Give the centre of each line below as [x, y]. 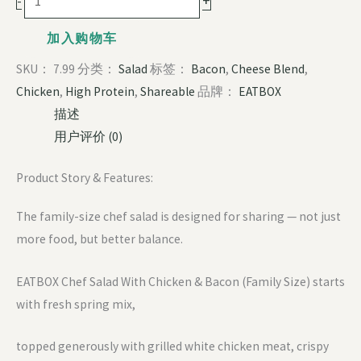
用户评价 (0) [88, 136]
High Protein [100, 91]
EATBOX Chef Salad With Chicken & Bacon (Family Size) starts [180, 281]
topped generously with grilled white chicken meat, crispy [172, 346]
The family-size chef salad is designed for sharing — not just [178, 216]
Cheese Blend [268, 68]
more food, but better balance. [100, 239]
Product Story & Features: [85, 177]
